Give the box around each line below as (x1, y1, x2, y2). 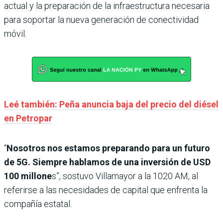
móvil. (4, 28, 26, 39)
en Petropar (4, 113, 52, 124)
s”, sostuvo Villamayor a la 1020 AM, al (52, 171, 198, 182)
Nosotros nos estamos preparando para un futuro (6, 143, 210, 154)
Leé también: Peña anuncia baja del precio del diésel (4, 99, 219, 110)
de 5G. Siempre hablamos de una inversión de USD (4, 157, 211, 168)
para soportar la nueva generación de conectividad (4, 14, 199, 25)
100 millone (4, 171, 52, 182)
